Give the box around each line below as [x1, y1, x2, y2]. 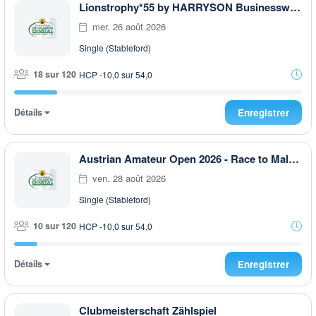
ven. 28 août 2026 [90, 171, 166, 185]
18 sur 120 [31, 68, 76, 81]
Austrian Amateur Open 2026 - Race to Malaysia [288, 150, 299, 166]
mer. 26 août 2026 [90, 19, 166, 33]
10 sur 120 [31, 219, 76, 233]
